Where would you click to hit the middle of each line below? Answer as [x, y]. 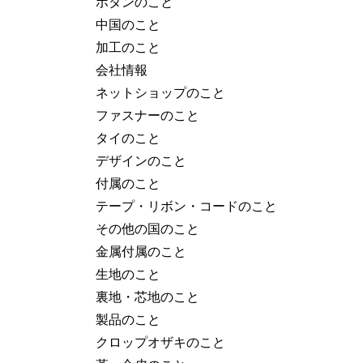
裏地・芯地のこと [147, 297]
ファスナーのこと [147, 115]
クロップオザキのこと [160, 342]
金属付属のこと [141, 251]
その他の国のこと [147, 228]
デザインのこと [141, 160]
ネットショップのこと [160, 92]
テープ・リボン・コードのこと [186, 206]
